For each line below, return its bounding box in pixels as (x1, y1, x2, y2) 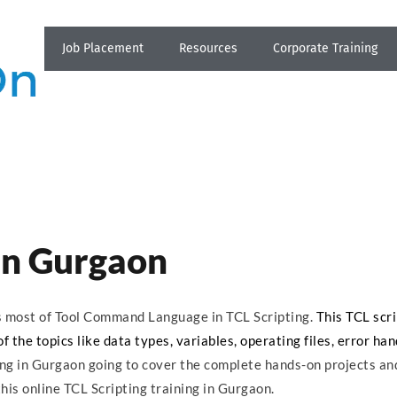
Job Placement (62, 41, 144, 56)
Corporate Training (273, 41, 378, 56)
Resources (179, 41, 237, 56)
